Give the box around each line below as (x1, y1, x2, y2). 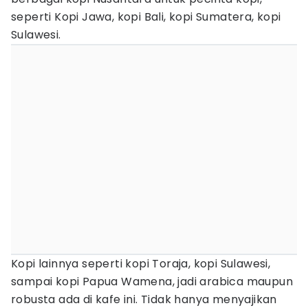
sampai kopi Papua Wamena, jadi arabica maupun (11, 274, 293, 289)
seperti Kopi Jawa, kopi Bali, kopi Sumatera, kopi (11, 9, 281, 25)
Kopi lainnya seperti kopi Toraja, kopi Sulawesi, (11, 256, 271, 272)
